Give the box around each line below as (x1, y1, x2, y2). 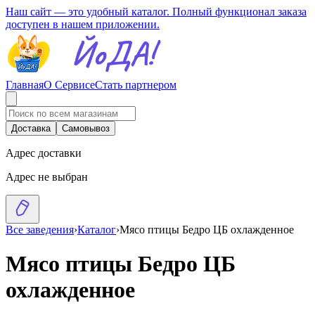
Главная (6, 79, 44, 91)
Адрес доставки (6, 147, 82, 159)
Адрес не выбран (6, 171, 88, 183)
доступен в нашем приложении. (6, 18, 160, 30)
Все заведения (6, 224, 74, 236)
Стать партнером (95, 79, 176, 91)
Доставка (11, 123, 51, 134)
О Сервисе (44, 79, 95, 91)
